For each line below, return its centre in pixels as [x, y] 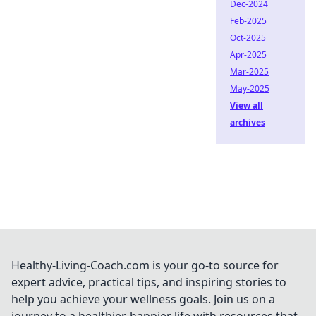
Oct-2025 [248, 38]
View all [247, 105]
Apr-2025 [248, 55]
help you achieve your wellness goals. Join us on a [143, 299]
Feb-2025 [248, 21]
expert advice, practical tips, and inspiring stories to [149, 282]
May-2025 [250, 89]
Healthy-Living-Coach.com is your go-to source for [145, 265]
